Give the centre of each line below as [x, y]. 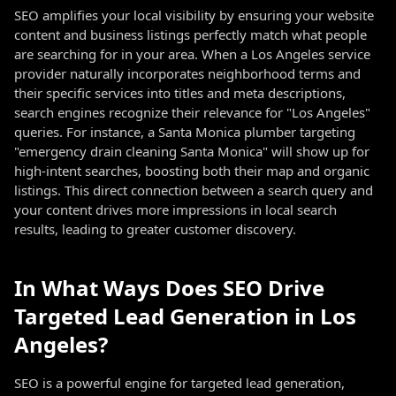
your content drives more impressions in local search [175, 209]
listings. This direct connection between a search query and [194, 190]
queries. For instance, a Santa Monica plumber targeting [185, 132]
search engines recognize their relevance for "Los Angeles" [192, 112]
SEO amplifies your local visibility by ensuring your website [194, 15]
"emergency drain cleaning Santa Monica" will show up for [192, 151]
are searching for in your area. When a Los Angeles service [192, 54]
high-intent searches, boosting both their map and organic [192, 171]
